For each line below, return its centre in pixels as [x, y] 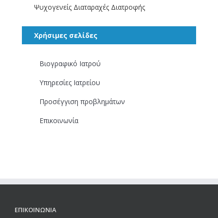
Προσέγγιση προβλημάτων [82, 102]
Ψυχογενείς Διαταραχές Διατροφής [90, 7]
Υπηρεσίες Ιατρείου [70, 83]
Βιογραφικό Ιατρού [70, 64]
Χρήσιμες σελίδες [66, 36]
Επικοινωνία [59, 121]
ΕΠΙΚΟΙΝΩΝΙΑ [36, 210]
